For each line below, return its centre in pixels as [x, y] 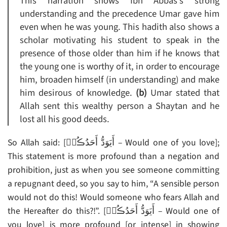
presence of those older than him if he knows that [120, 53]
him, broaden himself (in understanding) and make [120, 80]
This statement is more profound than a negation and [113, 157]
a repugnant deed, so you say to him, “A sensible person [113, 184]
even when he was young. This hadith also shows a [120, 27]
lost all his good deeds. [65, 119]
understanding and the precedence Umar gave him [120, 14]
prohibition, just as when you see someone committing [113, 170]
